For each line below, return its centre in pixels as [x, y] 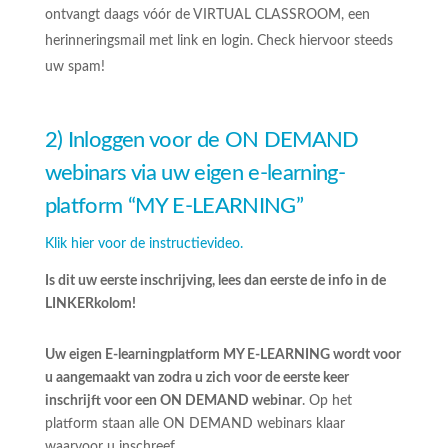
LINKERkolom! [90, 304]
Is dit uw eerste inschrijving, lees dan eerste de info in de [215, 281]
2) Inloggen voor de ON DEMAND [201, 140]
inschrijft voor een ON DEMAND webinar [173, 401]
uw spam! [74, 67]
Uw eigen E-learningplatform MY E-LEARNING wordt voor [222, 355]
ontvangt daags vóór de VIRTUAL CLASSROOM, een [207, 15]
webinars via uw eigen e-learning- [195, 173]
